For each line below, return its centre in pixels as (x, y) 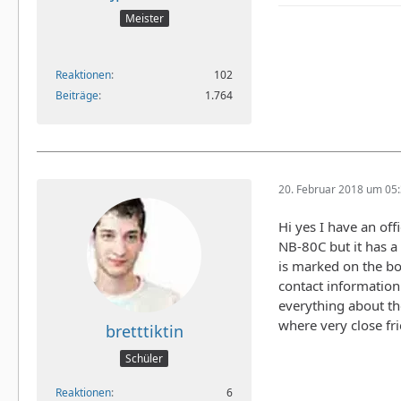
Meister (144, 19)
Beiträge (77, 96)
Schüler (144, 358)
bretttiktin (144, 332)
